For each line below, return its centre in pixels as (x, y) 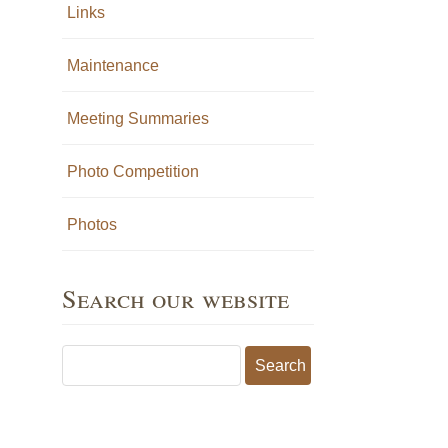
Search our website (175, 297)
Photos (91, 224)
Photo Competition (132, 171)
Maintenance (112, 65)
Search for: (94, 355)
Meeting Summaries (137, 118)
